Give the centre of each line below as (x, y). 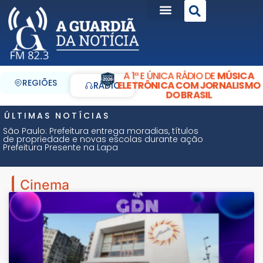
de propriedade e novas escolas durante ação (103, 139)
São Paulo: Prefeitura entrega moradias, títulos (101, 131)
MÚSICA (237, 75)
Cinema (45, 185)
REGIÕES (40, 82)
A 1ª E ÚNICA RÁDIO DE (170, 75)
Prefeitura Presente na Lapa (60, 147)
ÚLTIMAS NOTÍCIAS (57, 115)
